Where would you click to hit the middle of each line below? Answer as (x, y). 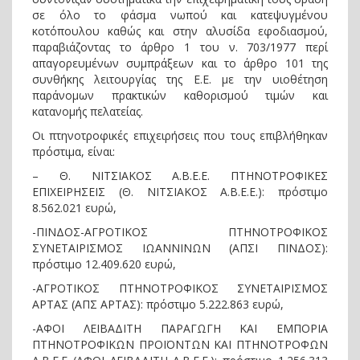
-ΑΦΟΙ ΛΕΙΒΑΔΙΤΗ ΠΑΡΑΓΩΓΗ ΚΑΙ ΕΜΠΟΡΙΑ (180, 328)
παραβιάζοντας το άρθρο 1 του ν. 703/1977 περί (180, 47)
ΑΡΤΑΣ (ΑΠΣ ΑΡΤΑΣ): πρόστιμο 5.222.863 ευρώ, (158, 304)
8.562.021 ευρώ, (74, 207)
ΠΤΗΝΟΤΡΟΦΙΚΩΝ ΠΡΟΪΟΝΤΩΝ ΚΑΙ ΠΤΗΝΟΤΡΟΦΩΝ (180, 344)
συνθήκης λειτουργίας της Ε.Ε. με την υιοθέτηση (180, 79)
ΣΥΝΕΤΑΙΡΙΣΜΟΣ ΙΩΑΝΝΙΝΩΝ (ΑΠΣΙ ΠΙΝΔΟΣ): (180, 247)
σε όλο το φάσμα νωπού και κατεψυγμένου (180, 14)
